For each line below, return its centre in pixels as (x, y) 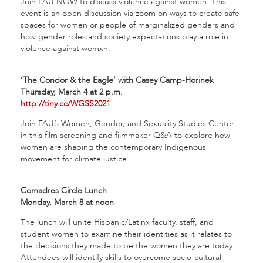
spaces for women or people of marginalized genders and (128, 25)
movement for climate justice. (75, 159)
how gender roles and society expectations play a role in (124, 37)
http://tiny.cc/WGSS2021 (65, 104)
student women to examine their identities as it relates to (126, 234)
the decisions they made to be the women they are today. (127, 246)
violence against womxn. (65, 48)
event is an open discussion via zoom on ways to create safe (130, 13)
